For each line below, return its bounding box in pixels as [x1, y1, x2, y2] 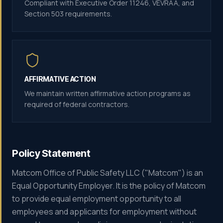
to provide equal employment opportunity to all [12, 193, 181, 204]
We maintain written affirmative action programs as [24, 89, 191, 98]
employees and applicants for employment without [12, 206, 197, 217]
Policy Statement [12, 147, 90, 159]
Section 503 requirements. [24, 9, 112, 18]
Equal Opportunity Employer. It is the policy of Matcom [12, 180, 206, 191]
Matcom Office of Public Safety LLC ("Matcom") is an [12, 167, 203, 178]
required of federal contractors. [24, 100, 129, 109]
